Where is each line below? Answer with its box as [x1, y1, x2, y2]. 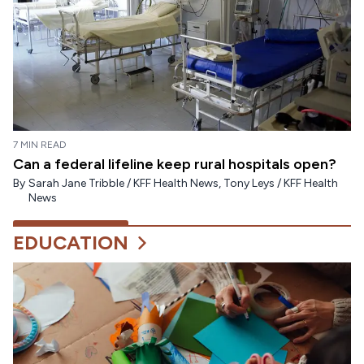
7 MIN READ [13, 139, 67, 151]
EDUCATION [13, 231, 128, 255]
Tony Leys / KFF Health [223, 176, 338, 191]
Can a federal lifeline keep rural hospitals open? [13, 155, 336, 174]
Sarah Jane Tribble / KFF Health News [28, 176, 219, 191]
